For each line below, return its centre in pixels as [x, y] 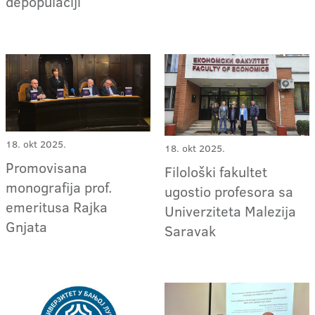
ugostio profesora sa [229, 191]
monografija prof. [59, 187]
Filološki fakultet [216, 171]
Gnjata [26, 226]
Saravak [191, 230]
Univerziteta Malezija [231, 211]
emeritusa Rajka [57, 206]
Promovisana [46, 167]
